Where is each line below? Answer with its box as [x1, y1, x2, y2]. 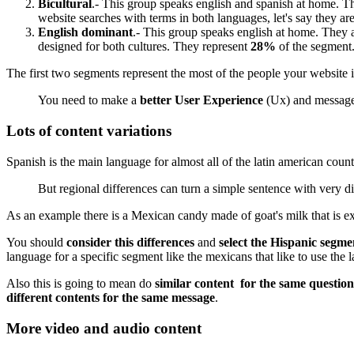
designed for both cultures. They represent [38, 40, 250, 54]
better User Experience [140, 93, 263, 107]
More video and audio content [6, 319, 201, 337]
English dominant [38, 25, 133, 40]
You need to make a [38, 93, 140, 107]
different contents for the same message [6, 290, 215, 304]
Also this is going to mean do [6, 276, 155, 290]
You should [6, 235, 66, 249]
